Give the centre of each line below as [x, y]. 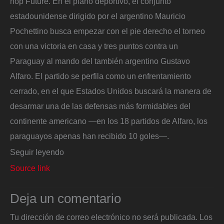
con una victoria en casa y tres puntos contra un [94, 46]
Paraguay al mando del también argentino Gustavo [100, 61]
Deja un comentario [65, 199]
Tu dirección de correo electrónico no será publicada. [104, 217]
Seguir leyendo [37, 152]
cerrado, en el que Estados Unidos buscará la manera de [111, 91]
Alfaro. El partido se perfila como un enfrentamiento [100, 76]
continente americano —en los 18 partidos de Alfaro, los [109, 121]
